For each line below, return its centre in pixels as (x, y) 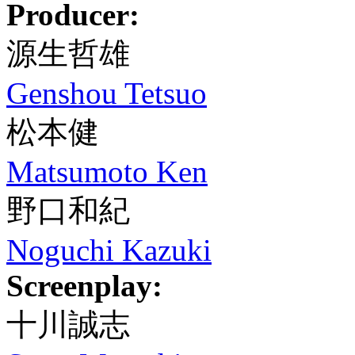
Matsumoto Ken (107, 172)
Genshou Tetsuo (107, 93)
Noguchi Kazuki (109, 250)
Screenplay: (84, 286)
